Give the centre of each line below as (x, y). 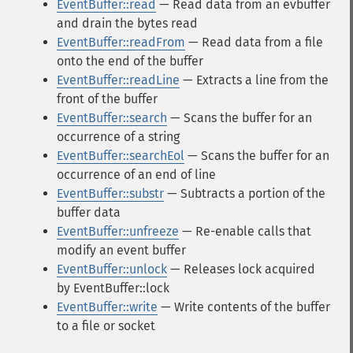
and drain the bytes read (127, 23)
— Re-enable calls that (245, 231)
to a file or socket (106, 326)
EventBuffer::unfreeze (118, 231)
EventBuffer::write (107, 307)
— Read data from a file (254, 42)
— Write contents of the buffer (244, 307)
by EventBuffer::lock (113, 288)
